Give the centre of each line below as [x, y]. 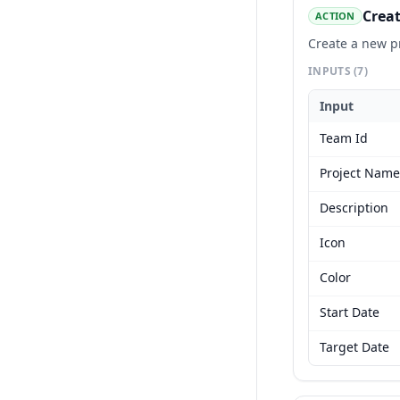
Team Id [344, 138]
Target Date [354, 347]
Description [354, 208]
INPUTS [331, 71]
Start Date [350, 312]
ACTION [335, 16]
